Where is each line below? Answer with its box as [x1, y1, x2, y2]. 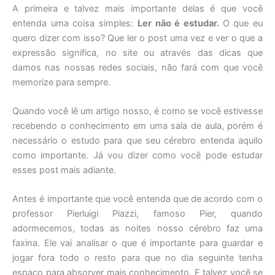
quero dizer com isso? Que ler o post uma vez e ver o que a [12, 32, 263, 44]
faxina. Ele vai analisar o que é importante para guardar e [12, 238, 263, 249]
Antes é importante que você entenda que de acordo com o [12, 193, 263, 205]
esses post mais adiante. [12, 165, 116, 176]
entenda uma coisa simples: [12, 17, 137, 29]
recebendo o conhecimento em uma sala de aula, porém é [12, 120, 263, 132]
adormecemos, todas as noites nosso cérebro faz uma [12, 223, 263, 234]
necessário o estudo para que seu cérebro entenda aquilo [12, 135, 263, 147]
